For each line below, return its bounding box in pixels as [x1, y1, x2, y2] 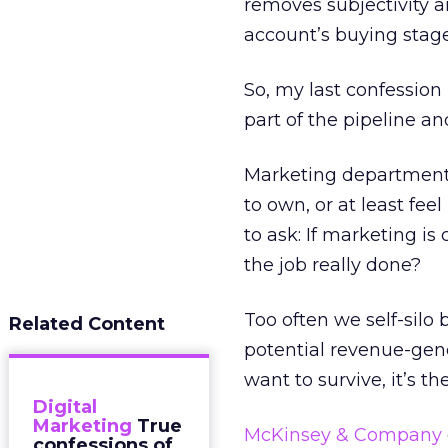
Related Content [9, 313, 165, 335]
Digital [33, 396, 97, 418]
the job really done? [244, 254, 421, 276]
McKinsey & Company [244, 424, 442, 446]
